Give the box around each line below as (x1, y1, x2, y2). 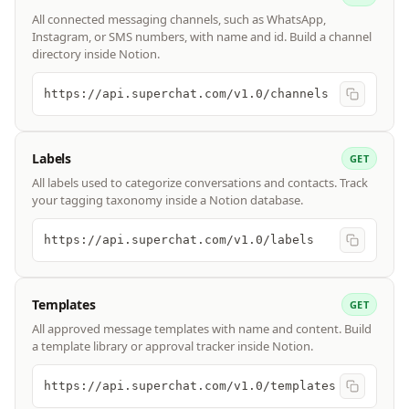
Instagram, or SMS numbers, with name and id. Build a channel (32, 28, 372, 46)
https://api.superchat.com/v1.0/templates (44, 379, 336, 393)
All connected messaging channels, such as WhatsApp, (32, 11, 326, 28)
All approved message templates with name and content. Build (32, 320, 372, 338)
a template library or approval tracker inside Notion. (32, 338, 313, 355)
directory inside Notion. (32, 46, 160, 63)
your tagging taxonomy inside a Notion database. (32, 192, 303, 209)
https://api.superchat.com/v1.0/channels (44, 87, 329, 101)
